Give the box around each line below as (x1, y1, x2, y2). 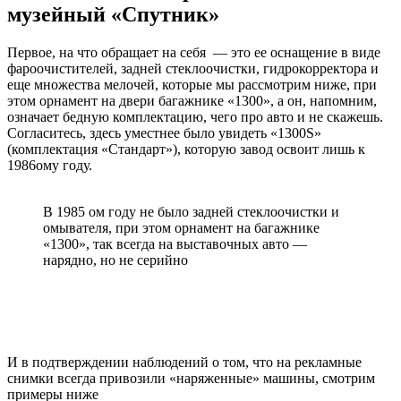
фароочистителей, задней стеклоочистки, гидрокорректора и (7, 60, 379, 76)
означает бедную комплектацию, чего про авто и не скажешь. (7, 108, 383, 124)
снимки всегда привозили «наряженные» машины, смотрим (7, 370, 375, 386)
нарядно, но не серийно (43, 252, 188, 268)
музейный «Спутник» (7, 2, 219, 26)
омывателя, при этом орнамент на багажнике (43, 219, 320, 235)
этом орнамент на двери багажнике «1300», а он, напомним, (7, 92, 377, 108)
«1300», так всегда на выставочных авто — (43, 235, 307, 252)
